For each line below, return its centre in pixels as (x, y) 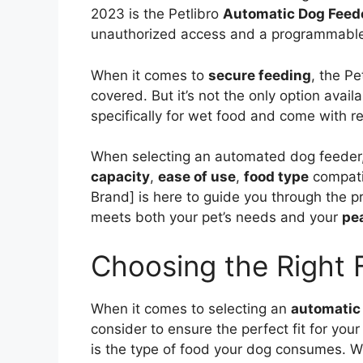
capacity (120, 177)
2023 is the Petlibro (157, 14)
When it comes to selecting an (191, 308)
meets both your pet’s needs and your (216, 218)
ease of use (197, 177)
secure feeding (260, 75)
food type (276, 177)
